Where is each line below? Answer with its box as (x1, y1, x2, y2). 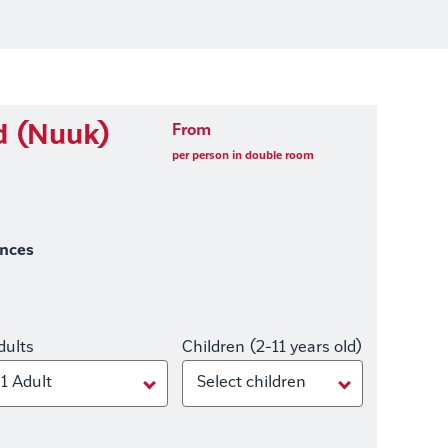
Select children (196, 375, 306, 390)
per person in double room (171, 151, 314, 162)
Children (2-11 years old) (181, 340, 363, 355)
